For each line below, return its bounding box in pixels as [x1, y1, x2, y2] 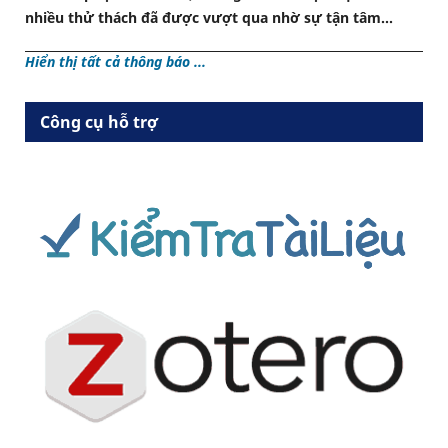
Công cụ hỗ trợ [39, 111, 158, 134]
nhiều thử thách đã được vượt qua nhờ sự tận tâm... [24, 8, 393, 28]
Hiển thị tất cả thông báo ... [24, 52, 206, 72]
